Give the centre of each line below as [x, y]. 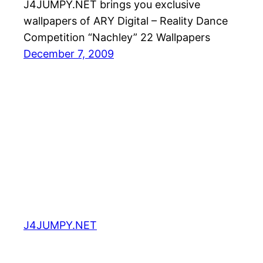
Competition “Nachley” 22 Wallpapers [117, 38]
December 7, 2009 [69, 54]
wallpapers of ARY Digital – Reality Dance [126, 21]
